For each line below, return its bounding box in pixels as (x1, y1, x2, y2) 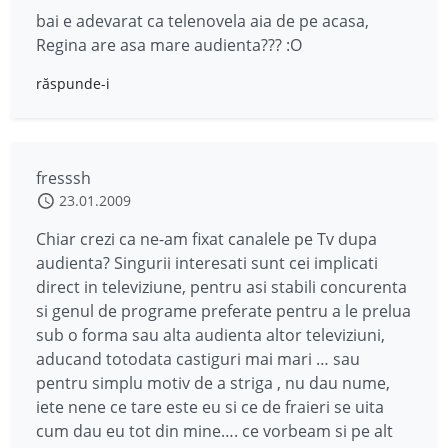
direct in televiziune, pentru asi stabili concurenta (36, 276, 407, 298)
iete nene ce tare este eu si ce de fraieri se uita (36, 396, 384, 418)
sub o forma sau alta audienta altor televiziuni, (36, 324, 385, 346)
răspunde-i (36, 74, 110, 93)
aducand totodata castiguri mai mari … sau (36, 348, 360, 370)
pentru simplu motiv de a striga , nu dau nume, (36, 372, 390, 394)
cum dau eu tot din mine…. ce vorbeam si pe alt (36, 420, 393, 442)
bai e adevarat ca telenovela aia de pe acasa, (36, 10, 369, 32)
